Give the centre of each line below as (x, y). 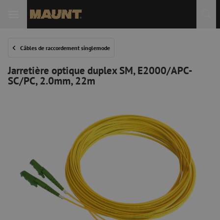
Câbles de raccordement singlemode (65, 48)
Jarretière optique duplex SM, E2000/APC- (100, 70)
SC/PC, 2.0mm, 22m (52, 81)
